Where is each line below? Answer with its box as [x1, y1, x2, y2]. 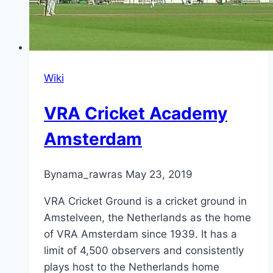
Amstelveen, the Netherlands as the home [44, 211, 251, 224]
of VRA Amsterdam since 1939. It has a [44, 227, 237, 240]
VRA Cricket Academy [44, 103, 227, 124]
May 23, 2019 [126, 168, 193, 180]
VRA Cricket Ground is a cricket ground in [44, 194, 247, 207]
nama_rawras [56, 168, 122, 180]
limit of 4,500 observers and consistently [44, 244, 244, 257]
